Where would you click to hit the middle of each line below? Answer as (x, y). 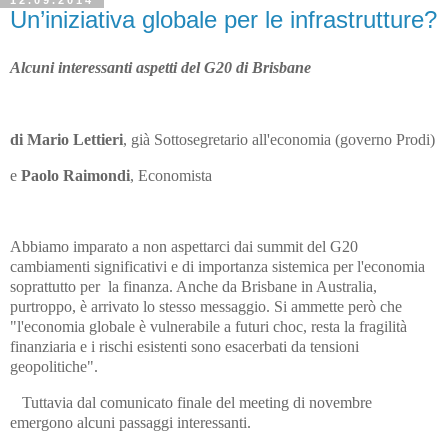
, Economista (171, 175)
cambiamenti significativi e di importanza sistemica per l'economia (217, 267)
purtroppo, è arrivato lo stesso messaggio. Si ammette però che (206, 307)
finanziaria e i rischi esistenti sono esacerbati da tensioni (184, 347)
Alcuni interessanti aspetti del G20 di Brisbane (160, 68)
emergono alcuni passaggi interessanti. (130, 423)
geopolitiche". (54, 367)
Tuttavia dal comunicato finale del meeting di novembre (191, 403)
